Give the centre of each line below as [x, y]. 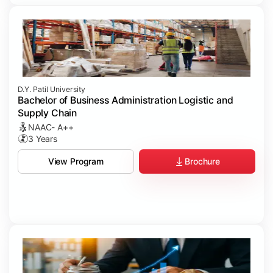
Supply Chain [48, 113]
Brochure [202, 161]
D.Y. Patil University [51, 90]
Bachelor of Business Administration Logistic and [126, 101]
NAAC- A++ [51, 127]
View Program [76, 161]
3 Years [43, 139]
